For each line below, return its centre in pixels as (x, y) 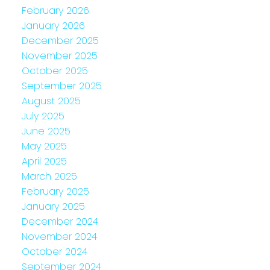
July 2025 (43, 116)
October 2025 (55, 71)
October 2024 (54, 251)
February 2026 (55, 10)
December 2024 (60, 221)
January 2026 (53, 25)
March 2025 (49, 176)
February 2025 (55, 191)
